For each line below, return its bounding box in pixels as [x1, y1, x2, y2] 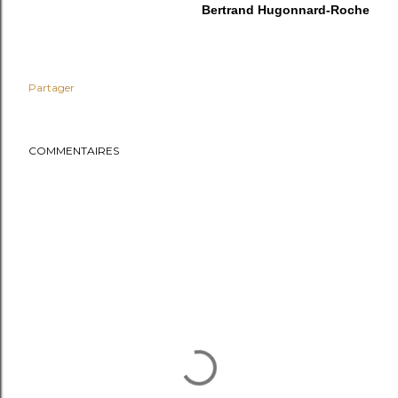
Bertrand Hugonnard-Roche [202, 3, 370, 17]
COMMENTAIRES [28, 144, 119, 157]
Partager [28, 81, 75, 94]
